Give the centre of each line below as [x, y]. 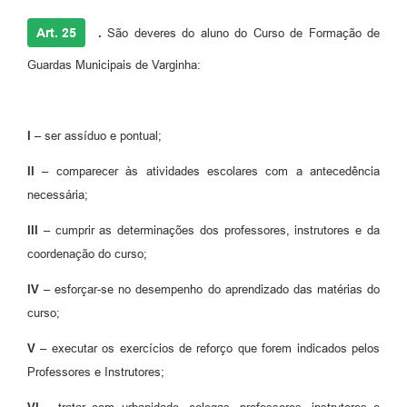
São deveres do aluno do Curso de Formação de [241, 34]
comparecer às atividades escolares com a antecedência [214, 172]
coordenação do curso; [87, 254]
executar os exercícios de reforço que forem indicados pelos [213, 349]
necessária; [58, 195]
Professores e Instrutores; [96, 372]
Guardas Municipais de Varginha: [114, 65]
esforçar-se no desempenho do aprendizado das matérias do [215, 290]
